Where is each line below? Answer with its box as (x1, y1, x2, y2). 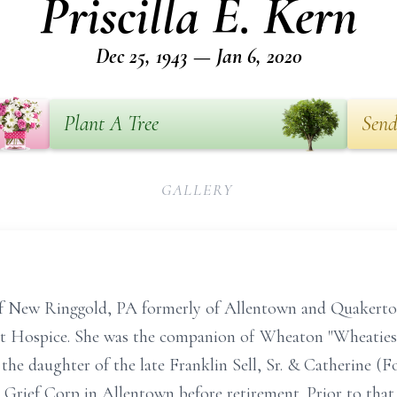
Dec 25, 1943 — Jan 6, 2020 (95, 43, 302, 69)
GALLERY (160, 180, 234, 199)
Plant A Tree (64, 111, 159, 136)
